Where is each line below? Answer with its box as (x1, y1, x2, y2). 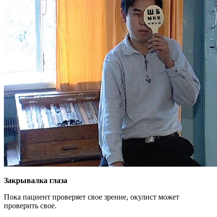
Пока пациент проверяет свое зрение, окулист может (4, 193, 179, 201)
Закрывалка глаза (4, 176, 67, 185)
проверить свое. (4, 201, 57, 210)
